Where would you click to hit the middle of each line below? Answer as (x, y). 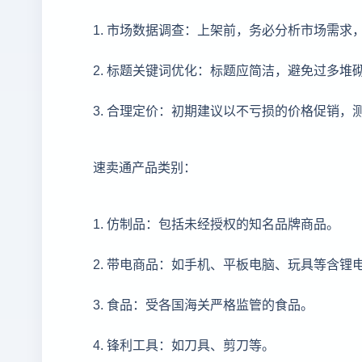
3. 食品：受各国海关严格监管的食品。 (203, 303)
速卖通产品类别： (145, 166)
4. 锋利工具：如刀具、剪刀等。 (184, 344)
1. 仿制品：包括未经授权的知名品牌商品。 (216, 223)
